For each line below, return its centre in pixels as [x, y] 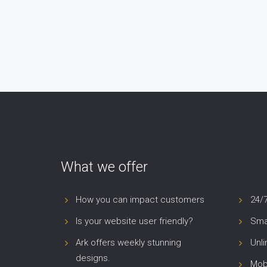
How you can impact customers [140, 200]
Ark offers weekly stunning [128, 243]
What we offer [104, 167]
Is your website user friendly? [134, 221]
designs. [93, 258]
